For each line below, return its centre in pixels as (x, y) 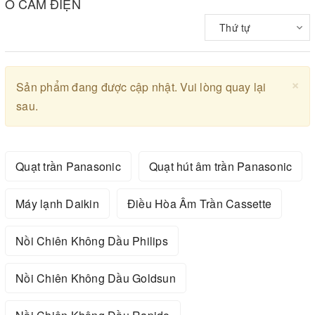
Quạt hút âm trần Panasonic (220, 166)
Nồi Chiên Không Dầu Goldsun (96, 278)
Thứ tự (235, 27)
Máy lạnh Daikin (57, 203)
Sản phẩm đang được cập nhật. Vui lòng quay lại (141, 86)
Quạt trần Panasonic (68, 166)
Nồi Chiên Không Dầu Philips (92, 240)
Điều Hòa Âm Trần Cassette (199, 203)
